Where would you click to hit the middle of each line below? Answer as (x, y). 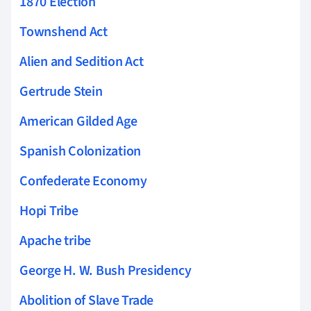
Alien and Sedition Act (82, 61)
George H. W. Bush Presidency (106, 270)
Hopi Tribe (49, 211)
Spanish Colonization (81, 151)
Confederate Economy (83, 181)
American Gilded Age (78, 121)
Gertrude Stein (61, 91)
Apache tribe (56, 241)
